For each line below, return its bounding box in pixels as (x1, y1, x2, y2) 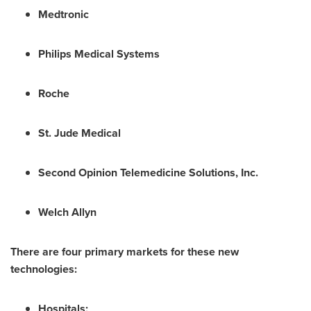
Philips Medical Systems (38, 46, 160, 62)
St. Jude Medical (38, 125, 121, 141)
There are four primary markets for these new (10, 244, 239, 260)
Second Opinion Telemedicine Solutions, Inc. (38, 165, 258, 180)
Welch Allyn (38, 204, 96, 220)
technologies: (10, 261, 77, 277)
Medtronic (38, 6, 89, 22)
